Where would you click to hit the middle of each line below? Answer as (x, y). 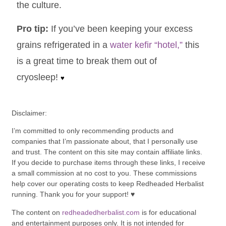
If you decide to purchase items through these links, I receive (108, 163)
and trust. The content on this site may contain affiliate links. (107, 152)
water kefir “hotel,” (146, 45)
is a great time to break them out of (87, 61)
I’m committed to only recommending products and (92, 131)
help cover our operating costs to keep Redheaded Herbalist (107, 184)
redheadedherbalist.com (101, 212)
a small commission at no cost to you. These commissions (104, 173)
